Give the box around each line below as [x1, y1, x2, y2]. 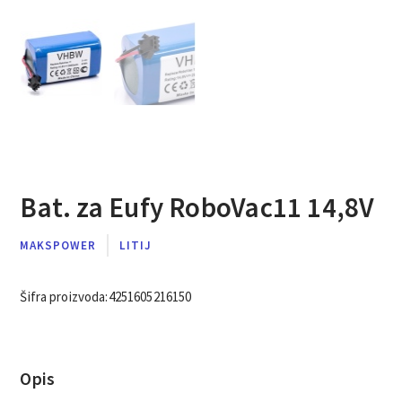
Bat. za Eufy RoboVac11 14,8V [20, 190, 375, 225]
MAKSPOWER [20, 238, 97, 254]
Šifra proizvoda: [20, 288, 109, 306]
